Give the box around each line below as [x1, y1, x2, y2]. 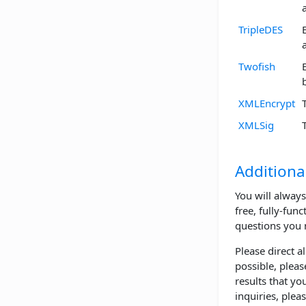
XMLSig [238, 118, 274, 133]
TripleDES [238, 23, 283, 37]
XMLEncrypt [238, 96, 295, 111]
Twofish [238, 59, 275, 74]
